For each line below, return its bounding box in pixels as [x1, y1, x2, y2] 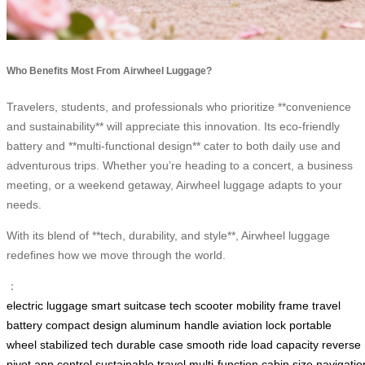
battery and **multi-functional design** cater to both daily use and [7, 139, 341, 152]
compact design [46, 318, 127, 332]
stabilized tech [40, 337, 113, 351]
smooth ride [187, 337, 248, 351]
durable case [117, 337, 183, 351]
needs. [7, 197, 42, 211]
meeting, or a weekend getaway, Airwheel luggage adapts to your [7, 178, 342, 191]
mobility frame [236, 298, 309, 312]
